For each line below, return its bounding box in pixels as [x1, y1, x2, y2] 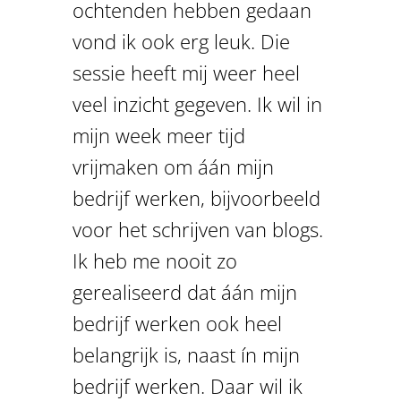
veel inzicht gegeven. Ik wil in [72, 90, 322, 117]
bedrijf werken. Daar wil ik [72, 371, 303, 399]
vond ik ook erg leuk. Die [72, 27, 290, 55]
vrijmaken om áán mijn [72, 152, 274, 180]
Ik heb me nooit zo [72, 246, 237, 274]
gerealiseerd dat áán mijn [72, 277, 297, 305]
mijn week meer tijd [72, 121, 245, 149]
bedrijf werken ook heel [72, 309, 282, 337]
